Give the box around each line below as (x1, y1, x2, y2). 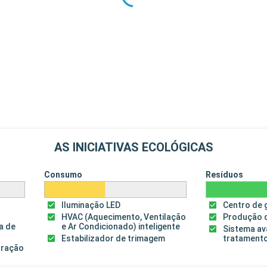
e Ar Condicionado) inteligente (61, 222, 180, 232)
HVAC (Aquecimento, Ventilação (61, 212, 186, 222)
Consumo (44, 170, 82, 180)
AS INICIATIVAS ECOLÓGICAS (54, 140, 213, 155)
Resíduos (206, 170, 244, 180)
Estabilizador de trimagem (61, 234, 165, 244)
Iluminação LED (61, 200, 120, 210)
